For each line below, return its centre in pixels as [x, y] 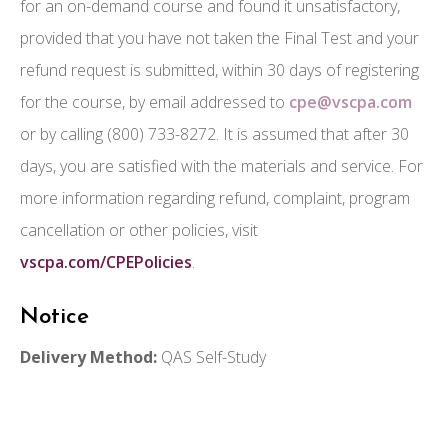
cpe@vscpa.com [350, 101]
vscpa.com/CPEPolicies [106, 261]
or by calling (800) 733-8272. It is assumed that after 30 [214, 133]
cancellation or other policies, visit [139, 229]
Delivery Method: [88, 356]
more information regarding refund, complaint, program [215, 197]
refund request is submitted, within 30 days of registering [219, 69]
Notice [54, 317]
